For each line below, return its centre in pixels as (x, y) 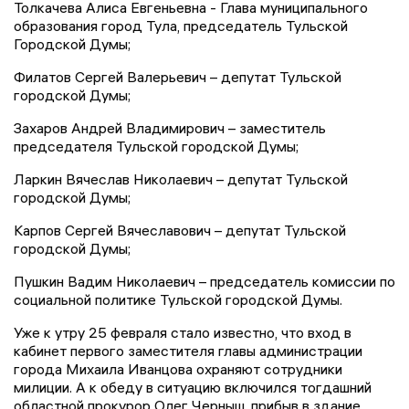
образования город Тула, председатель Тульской (181, 26)
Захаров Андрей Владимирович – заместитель (170, 128)
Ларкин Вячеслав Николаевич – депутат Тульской (181, 179)
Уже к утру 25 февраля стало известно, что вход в (183, 333)
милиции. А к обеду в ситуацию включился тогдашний (193, 388)
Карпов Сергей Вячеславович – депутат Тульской (180, 231)
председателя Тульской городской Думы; (156, 147)
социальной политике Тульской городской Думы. (178, 300)
